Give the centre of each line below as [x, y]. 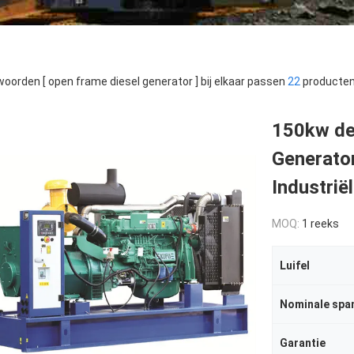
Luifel [295, 265]
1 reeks [320, 224]
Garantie [303, 343]
